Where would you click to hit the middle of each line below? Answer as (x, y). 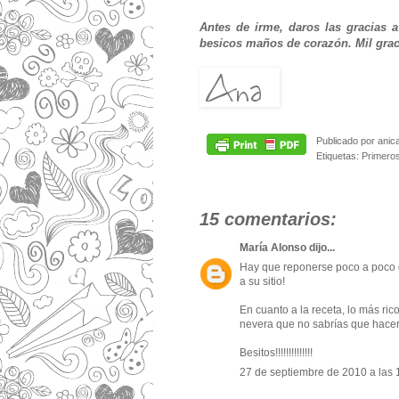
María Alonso (273, 248)
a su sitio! (262, 282)
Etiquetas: (338, 156)
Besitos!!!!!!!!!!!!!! (276, 353)
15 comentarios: (268, 220)
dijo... (321, 248)
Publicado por (346, 141)
